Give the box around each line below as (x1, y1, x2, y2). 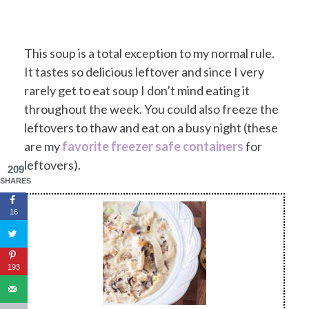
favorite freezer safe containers (62, 138, 246, 154)
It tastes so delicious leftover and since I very (24, 63, 264, 79)
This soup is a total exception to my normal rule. (24, 45, 275, 61)
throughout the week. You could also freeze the (24, 101, 279, 117)
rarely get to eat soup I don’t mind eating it (24, 82, 250, 98)
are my (24, 138, 62, 154)
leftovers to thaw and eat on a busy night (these (24, 119, 278, 135)
